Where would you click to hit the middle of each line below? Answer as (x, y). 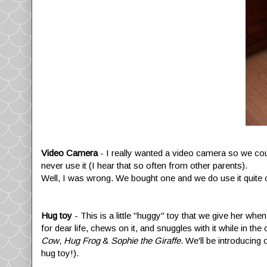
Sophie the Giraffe (146, 240)
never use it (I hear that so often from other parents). (144, 165)
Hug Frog (82, 240)
